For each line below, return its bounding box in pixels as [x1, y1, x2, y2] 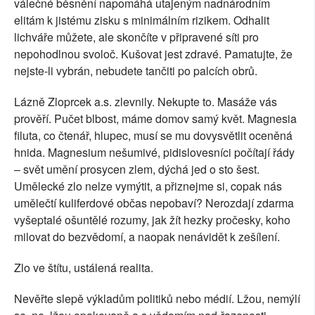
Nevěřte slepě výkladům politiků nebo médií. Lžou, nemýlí [14, 290, 300, 307]
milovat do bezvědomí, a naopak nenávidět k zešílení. [14, 229, 280, 245]
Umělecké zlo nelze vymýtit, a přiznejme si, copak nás [14, 178, 282, 195]
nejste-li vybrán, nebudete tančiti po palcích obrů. [14, 63, 257, 79]
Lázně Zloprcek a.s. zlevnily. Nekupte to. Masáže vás [14, 94, 277, 110]
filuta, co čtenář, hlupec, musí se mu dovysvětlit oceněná [14, 127, 292, 144]
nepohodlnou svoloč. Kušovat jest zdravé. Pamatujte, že [14, 46, 292, 63]
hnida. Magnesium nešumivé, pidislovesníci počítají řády [14, 144, 295, 161]
